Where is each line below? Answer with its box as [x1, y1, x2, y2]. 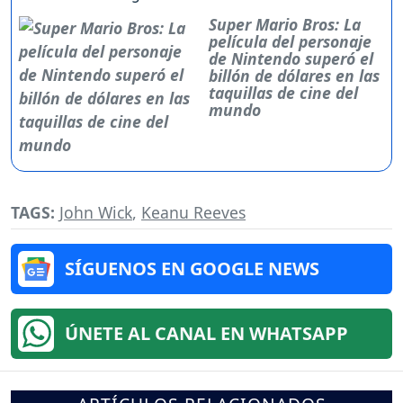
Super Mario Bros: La [209, 13, 361, 35]
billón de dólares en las [209, 64, 380, 86]
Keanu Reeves [141, 201, 246, 223]
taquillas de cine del [209, 81, 358, 103]
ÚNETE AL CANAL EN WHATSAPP [65, 320, 348, 345]
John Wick [59, 201, 132, 223]
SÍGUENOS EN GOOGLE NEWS [65, 255, 319, 281]
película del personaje [209, 30, 372, 52]
